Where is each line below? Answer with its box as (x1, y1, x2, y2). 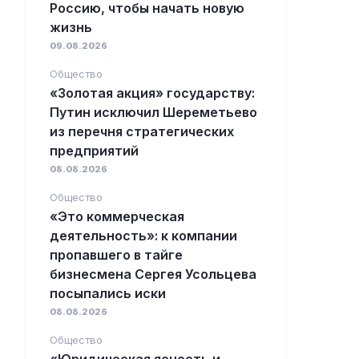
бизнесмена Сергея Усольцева (50, 266, 256, 282)
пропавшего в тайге (50, 247, 183, 263)
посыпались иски (50, 285, 166, 301)
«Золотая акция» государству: (50, 85, 255, 101)
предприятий (50, 143, 139, 159)
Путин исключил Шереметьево (50, 104, 257, 120)
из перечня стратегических (50, 123, 234, 139)
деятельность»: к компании (50, 228, 237, 244)
